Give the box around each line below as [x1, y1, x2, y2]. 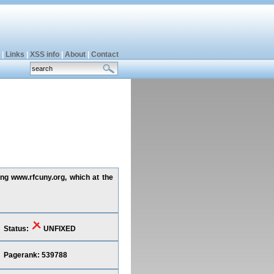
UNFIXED [41, 224, 76, 233]
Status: [3, 224, 31, 233]
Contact [91, 50, 119, 59]
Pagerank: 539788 [3, 251, 67, 259]
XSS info [29, 50, 59, 59]
